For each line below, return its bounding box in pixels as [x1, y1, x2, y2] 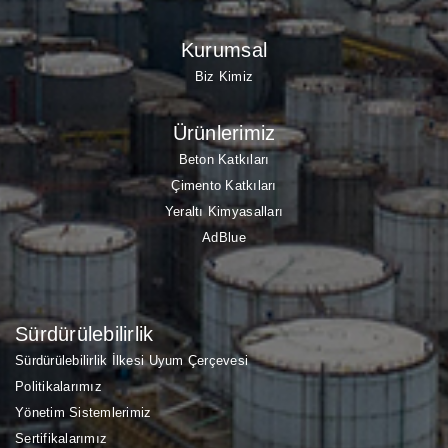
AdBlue [202, 229, 246, 245]
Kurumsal [180, 38, 268, 61]
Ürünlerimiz [172, 121, 276, 144]
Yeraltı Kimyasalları [164, 203, 284, 219]
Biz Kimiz [194, 68, 254, 84]
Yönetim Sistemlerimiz [15, 404, 152, 420]
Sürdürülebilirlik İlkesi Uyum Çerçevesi [15, 352, 249, 368]
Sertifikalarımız [15, 430, 108, 446]
